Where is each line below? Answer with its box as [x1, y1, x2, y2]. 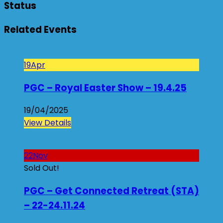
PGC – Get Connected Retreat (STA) [24, 184, 199, 198]
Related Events [4, 23, 77, 37]
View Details [24, 117, 71, 129]
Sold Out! [24, 162, 59, 174]
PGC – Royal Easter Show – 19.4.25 [24, 81, 187, 95]
